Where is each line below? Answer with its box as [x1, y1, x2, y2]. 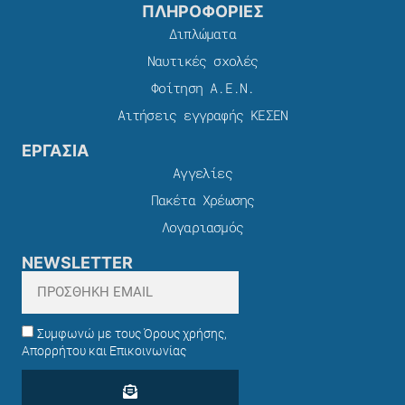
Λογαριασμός [161, 218, 244, 237]
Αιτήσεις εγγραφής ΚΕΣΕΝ [117, 106, 288, 125]
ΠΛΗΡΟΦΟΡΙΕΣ [141, 2, 264, 22]
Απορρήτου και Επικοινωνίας [22, 344, 186, 359]
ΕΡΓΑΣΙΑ [22, 141, 89, 161]
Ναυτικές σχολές [146, 52, 259, 71]
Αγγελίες [173, 164, 232, 183]
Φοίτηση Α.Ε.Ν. [150, 79, 255, 98]
